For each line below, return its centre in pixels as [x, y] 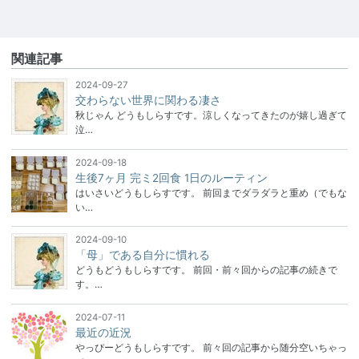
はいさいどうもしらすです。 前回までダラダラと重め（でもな [211, 192]
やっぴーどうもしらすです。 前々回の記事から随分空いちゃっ [211, 347]
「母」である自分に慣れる [142, 255]
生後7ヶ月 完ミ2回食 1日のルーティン [171, 177]
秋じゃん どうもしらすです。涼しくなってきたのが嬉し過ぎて [211, 115]
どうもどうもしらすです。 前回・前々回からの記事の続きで [206, 270]
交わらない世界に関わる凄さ [148, 101]
